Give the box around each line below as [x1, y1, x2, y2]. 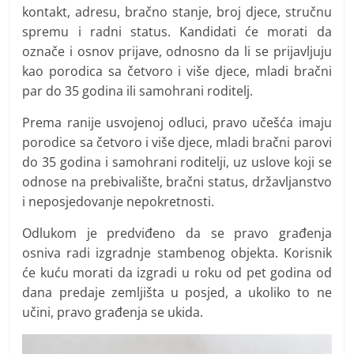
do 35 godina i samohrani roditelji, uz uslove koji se [22, 153, 332, 171]
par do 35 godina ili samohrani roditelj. [22, 81, 254, 100]
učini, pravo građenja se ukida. [22, 303, 204, 321]
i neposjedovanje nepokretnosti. [22, 192, 215, 210]
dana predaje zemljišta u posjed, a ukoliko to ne [22, 283, 332, 301]
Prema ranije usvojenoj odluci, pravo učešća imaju [22, 113, 332, 131]
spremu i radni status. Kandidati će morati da [22, 22, 332, 40]
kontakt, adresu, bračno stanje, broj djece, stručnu [22, 2, 332, 21]
